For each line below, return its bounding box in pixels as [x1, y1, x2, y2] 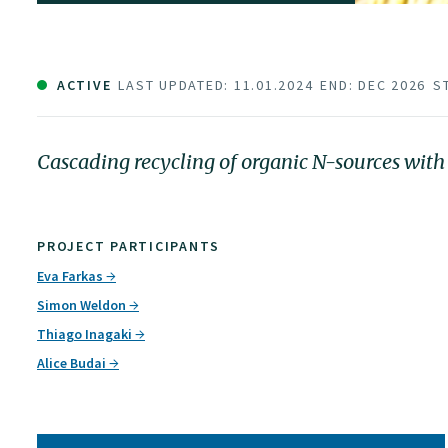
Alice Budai [37, 354, 109, 373]
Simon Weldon [37, 296, 129, 315]
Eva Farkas [37, 267, 106, 286]
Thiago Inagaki [37, 325, 135, 344]
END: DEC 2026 [320, 75, 426, 94]
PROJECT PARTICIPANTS [37, 236, 220, 255]
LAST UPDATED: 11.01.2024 [118, 75, 314, 94]
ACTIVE [52, 75, 112, 94]
